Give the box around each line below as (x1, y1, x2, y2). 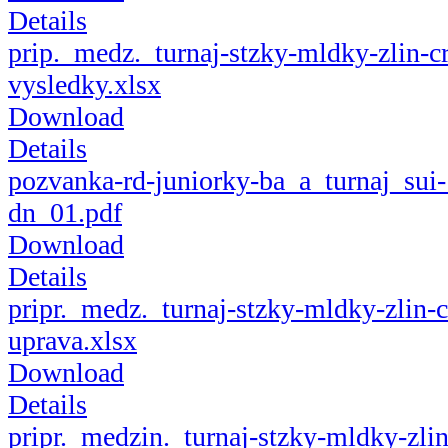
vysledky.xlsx (8, 69, 161, 101)
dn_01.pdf (8, 197, 122, 229)
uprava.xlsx (8, 325, 137, 357)
